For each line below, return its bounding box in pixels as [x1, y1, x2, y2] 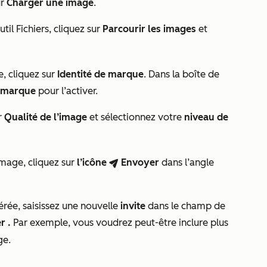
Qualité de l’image [4, 111, 87, 123]
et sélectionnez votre [87, 111, 184, 123]
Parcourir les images [103, 23, 196, 35]
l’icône [77, 157, 107, 168]
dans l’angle [159, 157, 214, 168]
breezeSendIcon [109, 159, 119, 168]
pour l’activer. [38, 85, 98, 97]
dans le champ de [145, 200, 225, 212]
